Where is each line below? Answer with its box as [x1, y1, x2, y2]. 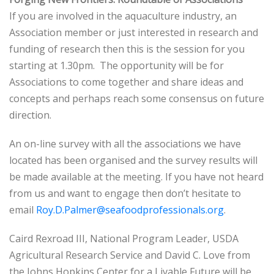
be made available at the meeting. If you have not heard [9, 170, 264, 183]
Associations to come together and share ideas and [9, 75, 243, 89]
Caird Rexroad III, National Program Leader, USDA [9, 232, 239, 245]
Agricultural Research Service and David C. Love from [9, 248, 250, 262]
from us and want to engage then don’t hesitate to [9, 187, 241, 200]
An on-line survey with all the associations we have [9, 137, 241, 150]
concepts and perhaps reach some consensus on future [9, 92, 264, 105]
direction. [9, 108, 51, 122]
